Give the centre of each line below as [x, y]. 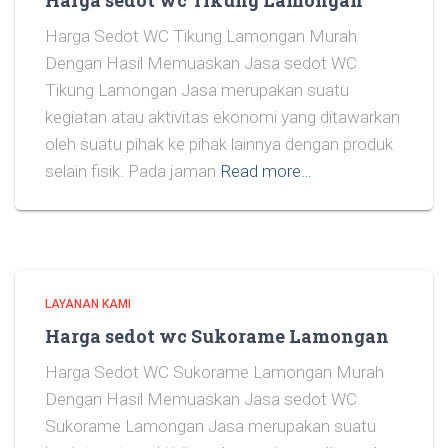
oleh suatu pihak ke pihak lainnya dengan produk [219, 144]
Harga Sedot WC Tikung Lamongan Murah [201, 36]
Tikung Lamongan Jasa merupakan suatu [197, 90]
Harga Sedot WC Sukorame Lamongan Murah [214, 372]
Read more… [266, 171]
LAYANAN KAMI [88, 304]
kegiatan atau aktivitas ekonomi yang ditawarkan [222, 117]
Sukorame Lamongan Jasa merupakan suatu [210, 426]
